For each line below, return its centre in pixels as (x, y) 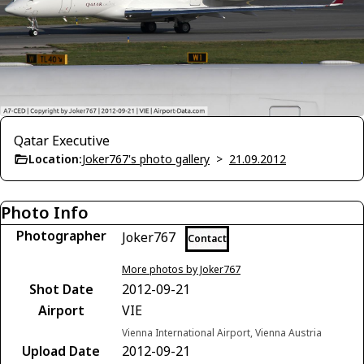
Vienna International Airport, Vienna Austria (222, 332)
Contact (207, 238)
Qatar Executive (62, 140)
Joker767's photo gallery (146, 158)
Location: (55, 158)
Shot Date (61, 289)
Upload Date (61, 351)
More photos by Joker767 (181, 269)
